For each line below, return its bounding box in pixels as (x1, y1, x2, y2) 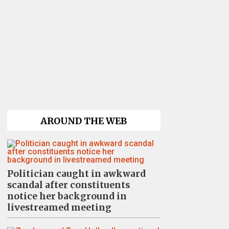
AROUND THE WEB (40, 116, 127, 127)
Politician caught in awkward (7, 168, 146, 179)
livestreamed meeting (7, 202, 111, 213)
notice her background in (7, 191, 127, 202)
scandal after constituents (7, 179, 130, 191)
